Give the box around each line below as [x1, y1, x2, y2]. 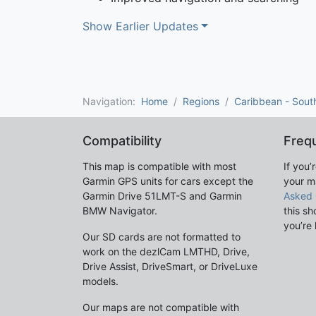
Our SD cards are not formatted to [83, 230, 241, 243]
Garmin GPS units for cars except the [83, 174, 253, 187]
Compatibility [83, 133, 162, 148]
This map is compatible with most [83, 159, 236, 172]
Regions [183, 95, 219, 107]
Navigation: [83, 95, 141, 107]
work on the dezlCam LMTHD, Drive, [83, 245, 250, 257]
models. [83, 274, 119, 287]
